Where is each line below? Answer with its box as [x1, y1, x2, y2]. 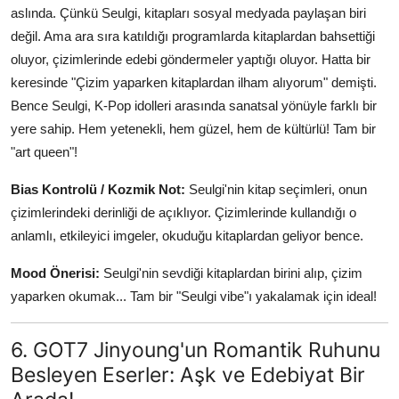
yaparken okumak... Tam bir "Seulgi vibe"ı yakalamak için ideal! [11, 288, 377, 304]
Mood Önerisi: [11, 265, 100, 281]
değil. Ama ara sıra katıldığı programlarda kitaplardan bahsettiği [11, 28, 375, 44]
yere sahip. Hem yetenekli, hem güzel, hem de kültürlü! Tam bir [11, 120, 376, 136]
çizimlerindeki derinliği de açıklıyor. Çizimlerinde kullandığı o [11, 204, 356, 220]
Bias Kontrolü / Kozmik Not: [11, 181, 185, 197]
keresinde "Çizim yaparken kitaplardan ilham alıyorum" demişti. [11, 74, 377, 90]
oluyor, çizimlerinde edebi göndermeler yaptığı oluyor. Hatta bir [11, 51, 370, 67]
